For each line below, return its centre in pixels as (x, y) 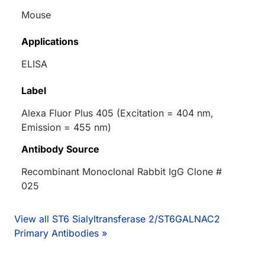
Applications (50, 42)
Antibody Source (60, 149)
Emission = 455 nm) (66, 127)
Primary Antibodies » (61, 233)
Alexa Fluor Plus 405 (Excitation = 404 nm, (117, 113)
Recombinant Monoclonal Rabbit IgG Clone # (122, 172)
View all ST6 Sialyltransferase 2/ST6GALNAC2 (117, 219)
